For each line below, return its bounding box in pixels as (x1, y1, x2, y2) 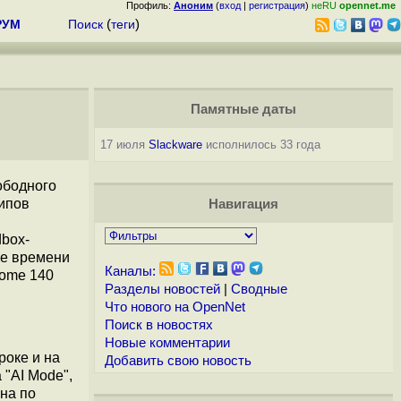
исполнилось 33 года (201, 138, 320, 151)
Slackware (148, 138, 202, 151)
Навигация (208, 197, 278, 211)
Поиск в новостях (104, 318, 213, 332)
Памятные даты (190, 102, 296, 116)
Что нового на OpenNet (104, 300, 245, 314)
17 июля (99, 138, 149, 151)
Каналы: (104, 264, 156, 278)
